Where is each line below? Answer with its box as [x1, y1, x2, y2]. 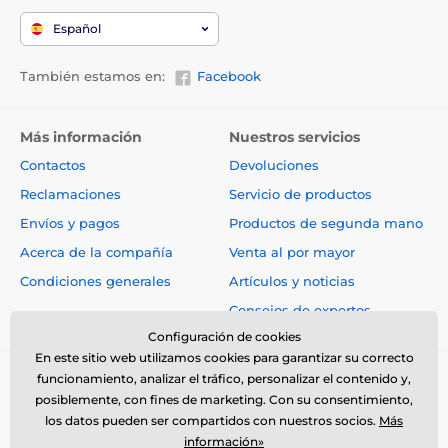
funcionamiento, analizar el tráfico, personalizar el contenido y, [37, 371, 411, 386]
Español [53, 21, 101, 37]
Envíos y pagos [20, 214, 120, 231]
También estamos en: [20, 68, 165, 85]
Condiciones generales [20, 272, 171, 289]
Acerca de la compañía [20, 243, 173, 260]
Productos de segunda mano [229, 214, 423, 231]
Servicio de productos [229, 185, 372, 202]
